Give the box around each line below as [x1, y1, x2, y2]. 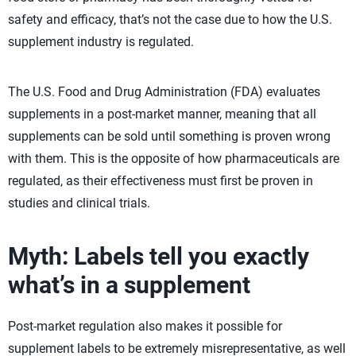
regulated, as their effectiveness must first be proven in [8, 173, 313, 188]
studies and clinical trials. [8, 195, 150, 211]
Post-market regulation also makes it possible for [8, 319, 282, 334]
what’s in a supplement [8, 271, 250, 299]
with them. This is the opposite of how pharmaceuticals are [8, 151, 339, 166]
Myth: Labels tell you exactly [8, 242, 309, 270]
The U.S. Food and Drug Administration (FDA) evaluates [8, 84, 320, 99]
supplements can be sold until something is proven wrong [8, 129, 331, 144]
